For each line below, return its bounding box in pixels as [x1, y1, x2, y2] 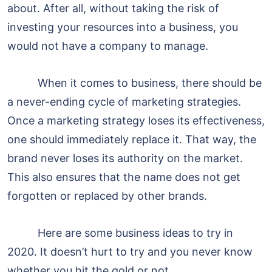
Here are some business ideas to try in [7, 226, 233, 240]
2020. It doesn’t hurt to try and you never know [7, 245, 253, 259]
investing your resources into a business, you [7, 21, 238, 34]
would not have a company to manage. [7, 39, 208, 53]
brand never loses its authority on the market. [7, 152, 243, 165]
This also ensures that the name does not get [7, 171, 240, 184]
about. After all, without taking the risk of [7, 2, 219, 15]
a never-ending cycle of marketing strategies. [7, 95, 241, 109]
